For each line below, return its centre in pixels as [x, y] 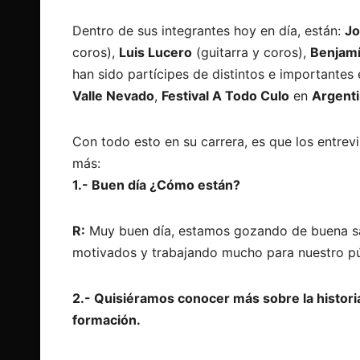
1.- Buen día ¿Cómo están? [156, 184]
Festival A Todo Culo [225, 95]
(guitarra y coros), [251, 52]
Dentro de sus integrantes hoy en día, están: [209, 30]
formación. [106, 319]
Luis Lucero [155, 52]
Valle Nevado [113, 95]
